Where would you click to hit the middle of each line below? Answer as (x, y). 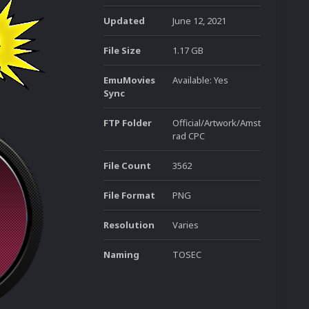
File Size (122, 50)
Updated (124, 21)
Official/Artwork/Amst (217, 123)
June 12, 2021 (199, 21)
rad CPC (189, 136)
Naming (121, 255)
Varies (186, 225)
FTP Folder (128, 123)
